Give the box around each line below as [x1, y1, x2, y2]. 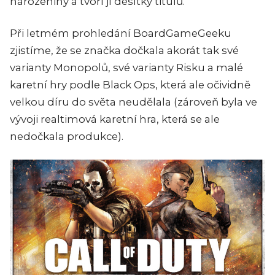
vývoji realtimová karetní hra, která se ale [10, 113, 220, 125]
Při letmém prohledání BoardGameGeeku [10, 27, 231, 39]
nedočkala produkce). [10, 130, 123, 142]
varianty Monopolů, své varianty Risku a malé [10, 61, 243, 74]
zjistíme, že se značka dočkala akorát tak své [10, 44, 239, 56]
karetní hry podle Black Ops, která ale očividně [10, 79, 250, 91]
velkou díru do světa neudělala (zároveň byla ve [10, 96, 257, 108]
